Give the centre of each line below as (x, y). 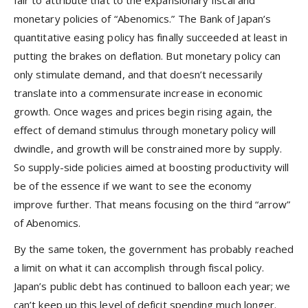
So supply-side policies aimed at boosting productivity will (152, 167)
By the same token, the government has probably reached (154, 249)
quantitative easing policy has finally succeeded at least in (151, 37)
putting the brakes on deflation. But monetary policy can (147, 56)
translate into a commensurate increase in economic (138, 93)
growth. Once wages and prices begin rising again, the (143, 111)
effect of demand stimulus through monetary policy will (145, 130)
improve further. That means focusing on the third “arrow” (152, 204)
